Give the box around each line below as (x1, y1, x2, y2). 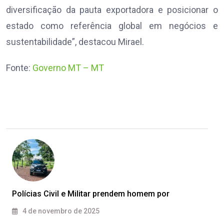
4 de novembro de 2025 (21, 207, 99, 215)
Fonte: (6, 62, 32, 73)
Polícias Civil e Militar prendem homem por (12, 189, 169, 199)
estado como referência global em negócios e (6, 20, 218, 31)
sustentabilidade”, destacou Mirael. (6, 36, 144, 47)
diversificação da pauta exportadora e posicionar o (6, 4, 218, 15)
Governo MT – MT (32, 62, 104, 73)
